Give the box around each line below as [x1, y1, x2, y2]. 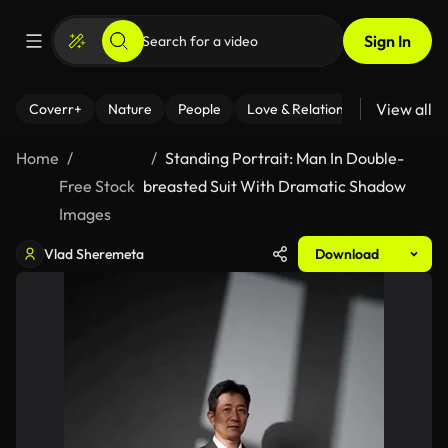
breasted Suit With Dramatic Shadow [143, 176, 407, 196]
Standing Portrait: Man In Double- [165, 148, 405, 168]
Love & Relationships [247, 100, 375, 118]
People [178, 100, 221, 118]
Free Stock [59, 176, 135, 196]
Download [315, 245, 379, 263]
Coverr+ [29, 100, 82, 118]
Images [59, 204, 111, 224]
